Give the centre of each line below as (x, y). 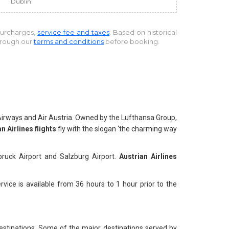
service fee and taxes (74, 32)
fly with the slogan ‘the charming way (117, 129)
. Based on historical (143, 32)
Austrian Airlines (148, 156)
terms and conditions (69, 41)
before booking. (132, 41)
